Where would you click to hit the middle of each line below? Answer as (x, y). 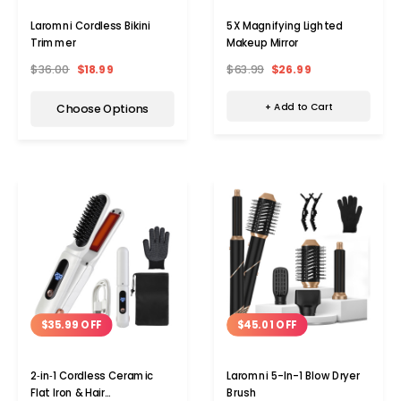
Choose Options (102, 109)
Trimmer (53, 43)
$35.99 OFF (72, 325)
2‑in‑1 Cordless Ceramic (92, 376)
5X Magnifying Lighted (285, 26)
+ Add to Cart (299, 107)
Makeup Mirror (263, 43)
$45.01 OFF (267, 324)
